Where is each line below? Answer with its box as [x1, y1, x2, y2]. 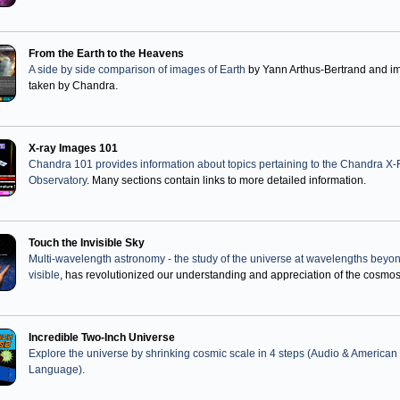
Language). [29, 363, 85, 376]
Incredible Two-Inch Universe [29, 331, 175, 344]
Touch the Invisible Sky [29, 237, 145, 249]
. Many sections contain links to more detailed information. [87, 174, 366, 187]
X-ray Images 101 [29, 142, 118, 154]
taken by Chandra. [29, 79, 118, 92]
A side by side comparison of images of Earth [29, 63, 246, 76]
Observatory [29, 174, 87, 187]
